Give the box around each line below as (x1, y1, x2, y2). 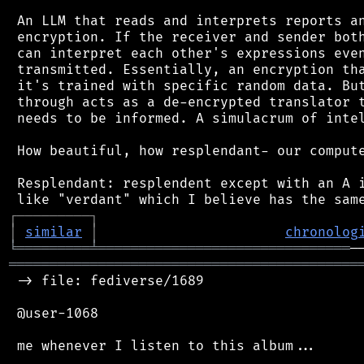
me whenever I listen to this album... (9, 337, 318, 354)
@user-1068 (9, 305, 98, 322)
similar (25, 223, 82, 240)
